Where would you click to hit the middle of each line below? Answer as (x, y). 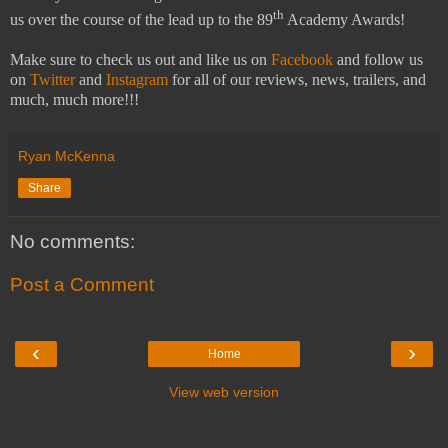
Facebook (302, 59)
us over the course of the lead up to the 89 (141, 19)
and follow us (378, 59)
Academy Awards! (344, 19)
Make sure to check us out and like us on (140, 59)
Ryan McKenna (66, 155)
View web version (224, 391)
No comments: (72, 241)
